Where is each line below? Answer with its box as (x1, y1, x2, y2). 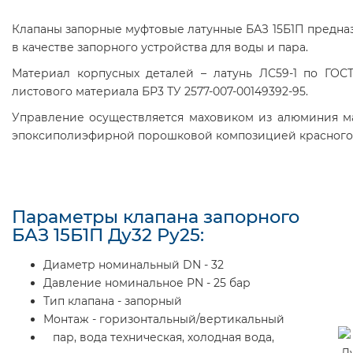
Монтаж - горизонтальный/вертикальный (43, 311, 284, 326)
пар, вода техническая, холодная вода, (43, 329, 274, 344)
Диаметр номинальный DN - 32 (43, 257, 224, 272)
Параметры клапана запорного (12, 205, 299, 228)
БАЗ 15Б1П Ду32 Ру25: (12, 223, 204, 246)
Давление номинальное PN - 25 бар (43, 275, 251, 290)
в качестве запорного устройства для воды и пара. (12, 39, 308, 54)
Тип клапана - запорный (43, 293, 182, 308)
